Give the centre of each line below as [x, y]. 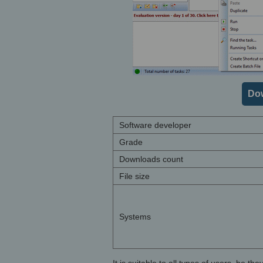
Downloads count [151, 159]
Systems [135, 217]
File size [134, 176]
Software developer [155, 125]
